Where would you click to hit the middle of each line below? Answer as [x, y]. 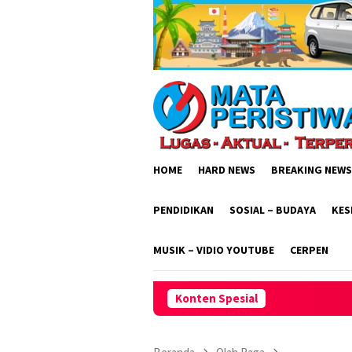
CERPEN [309, 249]
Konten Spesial [216, 298]
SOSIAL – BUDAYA [273, 209]
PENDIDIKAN [183, 209]
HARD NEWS [227, 169]
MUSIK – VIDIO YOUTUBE [214, 249]
